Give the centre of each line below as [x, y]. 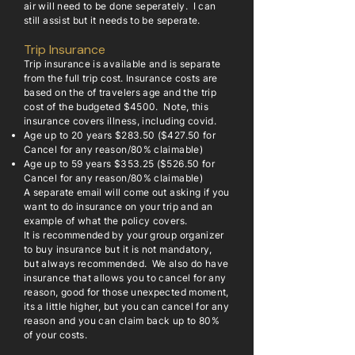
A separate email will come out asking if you [127, 192]
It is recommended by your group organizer [124, 235]
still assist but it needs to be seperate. [114, 20]
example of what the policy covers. [106, 221]
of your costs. [56, 335]
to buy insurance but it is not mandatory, [118, 249]
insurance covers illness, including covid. [120, 121]
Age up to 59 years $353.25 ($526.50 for [120, 164]
